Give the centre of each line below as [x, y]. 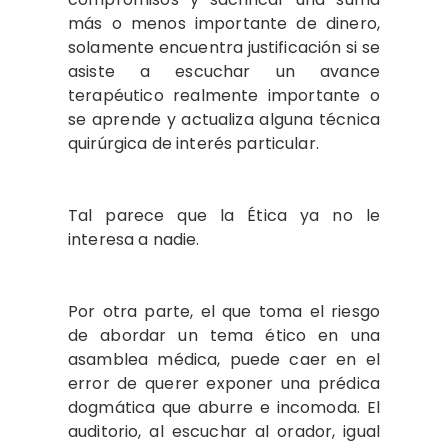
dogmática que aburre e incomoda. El [224, 407]
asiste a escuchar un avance [224, 71]
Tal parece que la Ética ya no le [224, 215]
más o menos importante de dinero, [224, 23]
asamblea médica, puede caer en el [224, 359]
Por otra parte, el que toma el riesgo [224, 311]
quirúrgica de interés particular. [196, 143]
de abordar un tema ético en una [224, 335]
